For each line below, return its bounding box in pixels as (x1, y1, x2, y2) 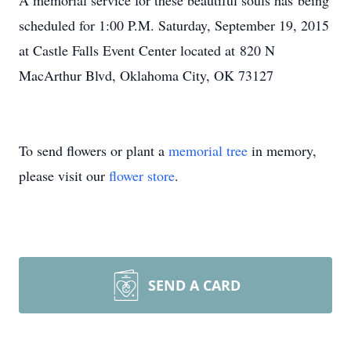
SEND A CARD (148, 276, 241, 295)
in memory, (248, 141, 317, 160)
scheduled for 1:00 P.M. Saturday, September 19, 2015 (19, 16, 329, 34)
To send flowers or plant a (19, 141, 168, 160)
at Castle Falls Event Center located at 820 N (19, 41, 275, 60)
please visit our (19, 166, 109, 185)
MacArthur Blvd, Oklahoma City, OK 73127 (19, 66, 273, 85)
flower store (109, 166, 175, 185)
